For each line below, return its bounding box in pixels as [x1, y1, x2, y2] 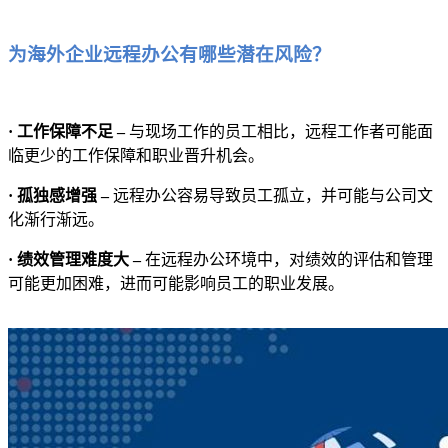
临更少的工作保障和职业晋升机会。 [8, 147, 264, 165]
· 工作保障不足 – [8, 123, 129, 141]
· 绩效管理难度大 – [8, 251, 145, 269]
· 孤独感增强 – [8, 187, 113, 205]
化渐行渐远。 [8, 211, 104, 229]
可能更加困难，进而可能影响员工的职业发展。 [8, 275, 344, 293]
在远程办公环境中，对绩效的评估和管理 [145, 251, 433, 269]
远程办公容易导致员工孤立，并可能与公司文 [113, 187, 433, 205]
